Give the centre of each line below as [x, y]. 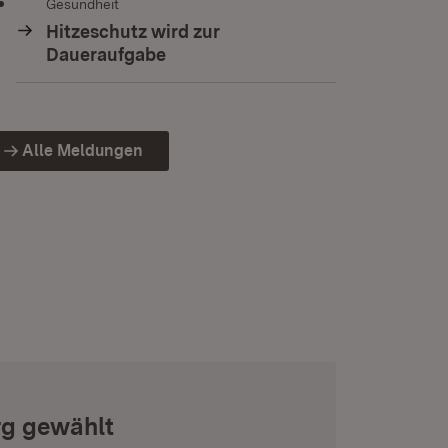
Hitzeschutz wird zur [132, 31]
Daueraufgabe [105, 54]
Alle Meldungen [82, 150]
